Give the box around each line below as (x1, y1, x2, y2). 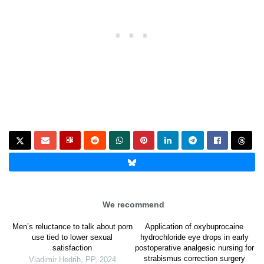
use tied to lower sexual (32, 233, 113, 242)
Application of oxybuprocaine (145, 222, 243, 232)
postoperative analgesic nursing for (134, 243, 254, 253)
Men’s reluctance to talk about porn (12, 222, 133, 232)
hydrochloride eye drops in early (140, 233, 249, 242)
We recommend (102, 200, 164, 210)
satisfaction (52, 243, 92, 253)
